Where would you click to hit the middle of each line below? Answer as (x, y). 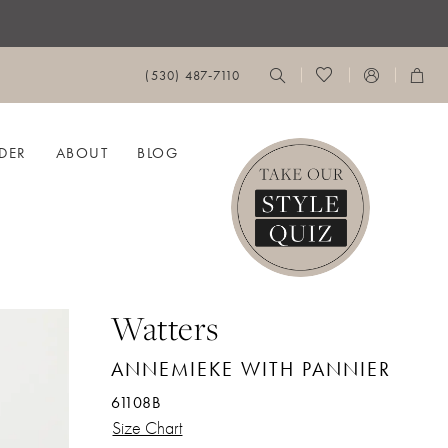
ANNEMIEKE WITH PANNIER (251, 368)
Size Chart (147, 427)
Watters (165, 327)
